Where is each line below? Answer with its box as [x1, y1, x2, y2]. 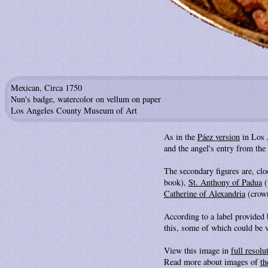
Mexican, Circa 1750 [11, 82, 82, 94]
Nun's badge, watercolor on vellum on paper [11, 93, 161, 105]
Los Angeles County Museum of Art [11, 105, 137, 117]
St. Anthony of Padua [188, 176, 262, 188]
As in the [163, 130, 197, 142]
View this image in [163, 244, 231, 256]
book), [163, 176, 188, 188]
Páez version [197, 130, 240, 142]
